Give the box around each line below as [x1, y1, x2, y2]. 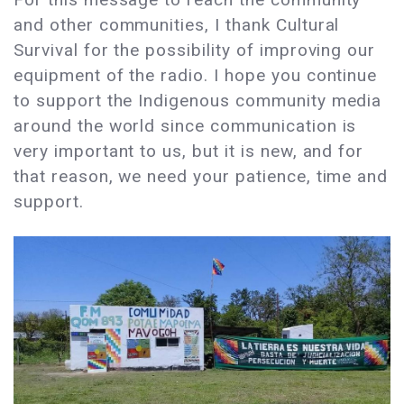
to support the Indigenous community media [14, 90, 382, 112]
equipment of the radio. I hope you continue [14, 65, 378, 87]
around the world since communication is [14, 115, 357, 137]
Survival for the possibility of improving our [14, 40, 376, 61]
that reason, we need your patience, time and [14, 166, 389, 188]
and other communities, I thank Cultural [14, 14, 340, 36]
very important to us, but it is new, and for [14, 141, 364, 162]
